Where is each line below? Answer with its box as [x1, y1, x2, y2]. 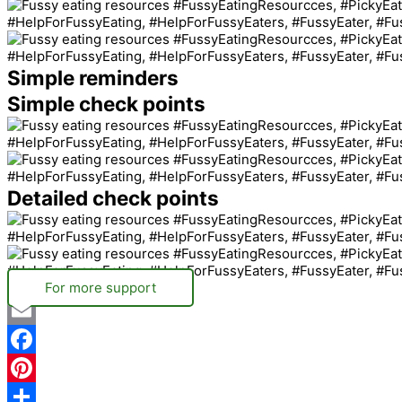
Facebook [7, 359, 69, 376]
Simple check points [7, 92, 205, 116]
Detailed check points [7, 186, 219, 210]
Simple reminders [7, 66, 179, 90]
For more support [45, 279, 156, 296]
